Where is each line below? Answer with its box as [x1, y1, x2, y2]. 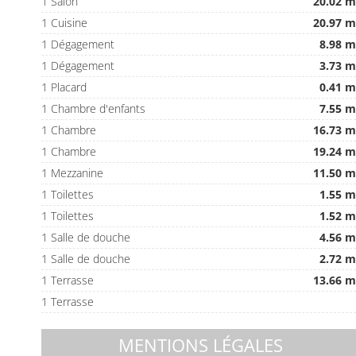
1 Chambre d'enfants [41, 101, 146, 116]
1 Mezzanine [41, 165, 104, 180]
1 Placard [41, 79, 87, 95]
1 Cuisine [41, 15, 88, 30]
